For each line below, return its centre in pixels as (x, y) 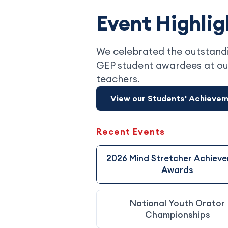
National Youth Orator (178, 203)
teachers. (118, 79)
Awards (178, 170)
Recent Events (131, 132)
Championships (177, 215)
